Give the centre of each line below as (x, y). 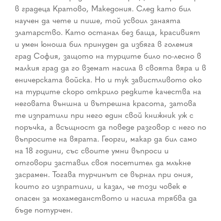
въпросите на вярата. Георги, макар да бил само (106, 139)
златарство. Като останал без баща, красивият (108, 32)
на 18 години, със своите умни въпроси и (92, 151)
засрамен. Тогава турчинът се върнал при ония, (104, 174)
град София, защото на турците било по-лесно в (108, 56)
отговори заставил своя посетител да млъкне (103, 163)
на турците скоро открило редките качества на (108, 92)
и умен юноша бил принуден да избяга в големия (104, 44)
